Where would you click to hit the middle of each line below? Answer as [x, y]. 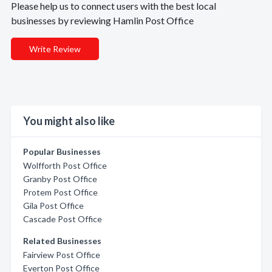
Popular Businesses [62, 151]
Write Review [55, 49]
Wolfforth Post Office [65, 165]
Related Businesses [62, 241]
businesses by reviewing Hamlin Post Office [102, 20]
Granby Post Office [60, 179]
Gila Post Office [53, 206]
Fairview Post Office [62, 255]
